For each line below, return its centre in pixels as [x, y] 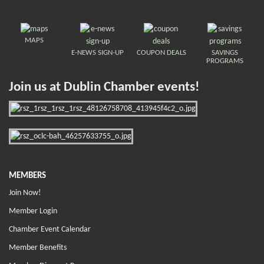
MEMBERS [27, 176]
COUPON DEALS [161, 52]
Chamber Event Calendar [50, 229]
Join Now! [25, 193]
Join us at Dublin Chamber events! [104, 87]
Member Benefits [38, 247]
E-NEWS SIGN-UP [98, 52]
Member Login [33, 211]
